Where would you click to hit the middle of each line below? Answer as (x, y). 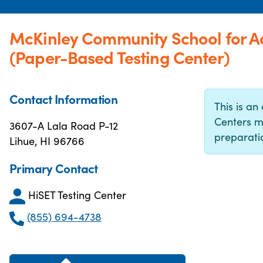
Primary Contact (54, 168)
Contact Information (64, 99)
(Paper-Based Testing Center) (119, 57)
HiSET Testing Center (77, 195)
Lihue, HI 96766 (47, 141)
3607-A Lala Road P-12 (64, 125)
